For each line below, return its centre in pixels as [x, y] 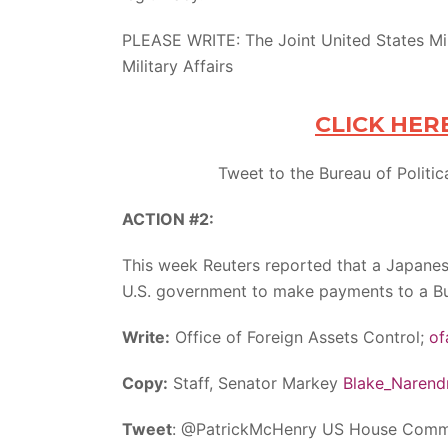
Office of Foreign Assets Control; [299, 336]
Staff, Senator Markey [255, 382]
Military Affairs [177, 65]
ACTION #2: [168, 218]
